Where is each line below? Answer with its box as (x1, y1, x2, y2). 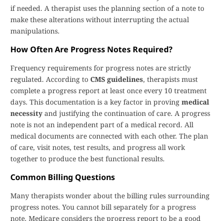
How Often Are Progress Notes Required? (10, 44, 173, 55)
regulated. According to (10, 74, 90, 84)
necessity (10, 109, 42, 118)
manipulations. (10, 26, 60, 36)
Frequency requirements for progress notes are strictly (10, 63, 191, 73)
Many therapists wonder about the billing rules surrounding (10, 191, 210, 200)
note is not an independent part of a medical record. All (10, 120, 193, 129)
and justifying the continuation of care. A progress (42, 109, 210, 118)
